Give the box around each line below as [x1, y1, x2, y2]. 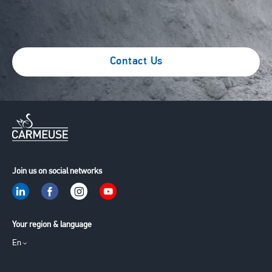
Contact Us [109, 55, 163, 67]
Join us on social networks [12, 167, 102, 177]
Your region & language [12, 220, 92, 230]
